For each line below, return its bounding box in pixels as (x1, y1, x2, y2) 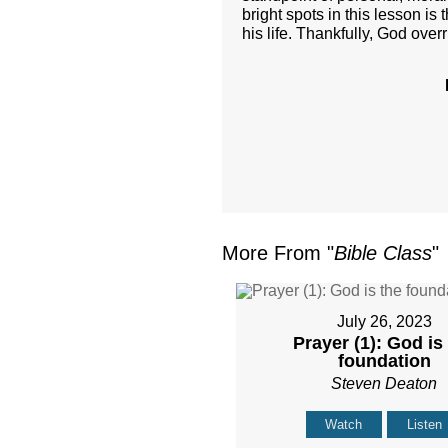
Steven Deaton (331, 375, 438, 393)
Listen (407, 417, 443, 433)
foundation (337, 351, 431, 372)
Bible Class (334, 242, 432, 265)
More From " (222, 242, 334, 265)
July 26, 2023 (336, 313, 432, 331)
